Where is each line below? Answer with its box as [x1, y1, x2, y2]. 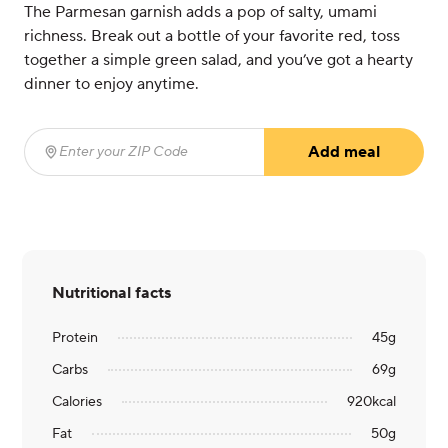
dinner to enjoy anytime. [24, 74, 199, 94]
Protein [52, 329, 99, 347]
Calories [52, 393, 103, 411]
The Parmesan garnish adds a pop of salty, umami [24, 2, 377, 22]
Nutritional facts [52, 283, 172, 303]
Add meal [308, 142, 380, 162]
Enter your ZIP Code [42, 152, 191, 173]
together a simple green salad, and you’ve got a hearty [24, 50, 413, 70]
